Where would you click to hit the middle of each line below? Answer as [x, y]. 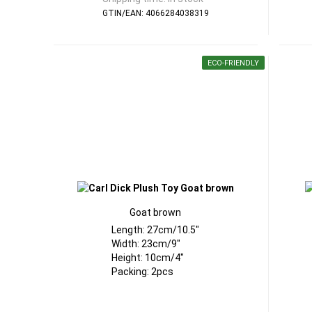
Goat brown [156, 212]
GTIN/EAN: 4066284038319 [155, 13]
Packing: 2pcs [143, 272]
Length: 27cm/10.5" [156, 230]
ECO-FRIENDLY [233, 63]
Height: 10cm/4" [148, 258]
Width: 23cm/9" [146, 244]
